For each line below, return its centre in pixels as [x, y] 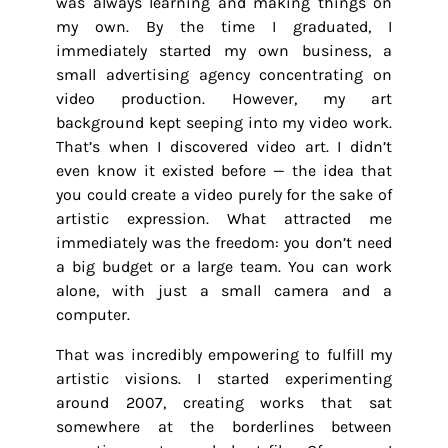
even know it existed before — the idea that [224, 170]
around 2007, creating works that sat [224, 402]
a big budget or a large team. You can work [224, 266]
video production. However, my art [224, 98]
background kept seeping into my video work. [224, 122]
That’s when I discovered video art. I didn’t [224, 146]
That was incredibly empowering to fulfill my [224, 354]
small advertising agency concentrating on [224, 74]
